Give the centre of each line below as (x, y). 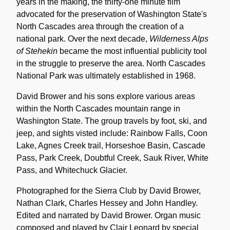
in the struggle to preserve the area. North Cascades (111, 63)
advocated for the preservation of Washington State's (112, 14)
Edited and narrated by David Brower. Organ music (109, 215)
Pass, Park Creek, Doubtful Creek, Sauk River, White (112, 158)
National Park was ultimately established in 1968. (106, 75)
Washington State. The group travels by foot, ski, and (112, 121)
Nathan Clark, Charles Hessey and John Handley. (107, 203)
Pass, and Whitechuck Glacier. (72, 170)
